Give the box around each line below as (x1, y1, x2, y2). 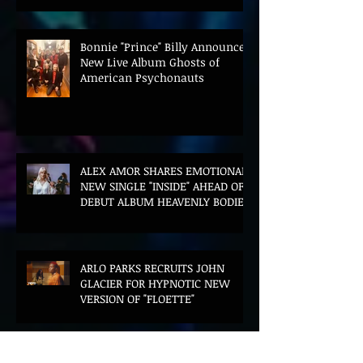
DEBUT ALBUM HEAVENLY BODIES (80, 194, 250, 210)
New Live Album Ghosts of (80, 54, 220, 70)
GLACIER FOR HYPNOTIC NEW (80, 275, 230, 292)
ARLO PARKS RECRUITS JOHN (80, 260, 224, 276)
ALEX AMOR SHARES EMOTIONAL (80, 163, 247, 179)
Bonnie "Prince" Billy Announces (80, 39, 250, 55)
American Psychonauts (80, 70, 204, 86)
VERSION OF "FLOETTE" (80, 291, 194, 307)
